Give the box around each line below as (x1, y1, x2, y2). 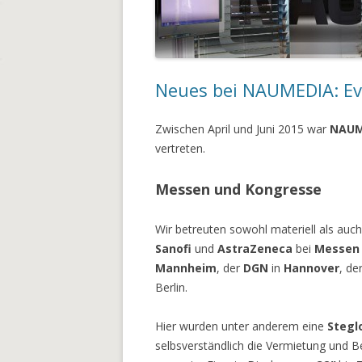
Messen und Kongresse (155, 179, 322, 199)
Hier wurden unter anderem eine (155, 318, 327, 334)
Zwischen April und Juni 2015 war (155, 121, 330, 137)
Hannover (284, 260, 339, 276)
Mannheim (155, 260, 217, 276)
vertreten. (155, 141, 205, 156)
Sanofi (155, 241, 195, 256)
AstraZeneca (217, 241, 296, 256)
